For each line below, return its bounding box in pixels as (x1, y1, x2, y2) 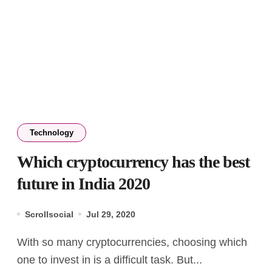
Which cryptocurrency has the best (17, 152, 250, 171)
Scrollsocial (25, 209, 73, 219)
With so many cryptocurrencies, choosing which (17, 236, 27, 248)
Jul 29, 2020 (86, 209, 135, 219)
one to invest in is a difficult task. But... (17, 253, 202, 266)
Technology (30, 127, 73, 137)
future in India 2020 (17, 174, 150, 193)
